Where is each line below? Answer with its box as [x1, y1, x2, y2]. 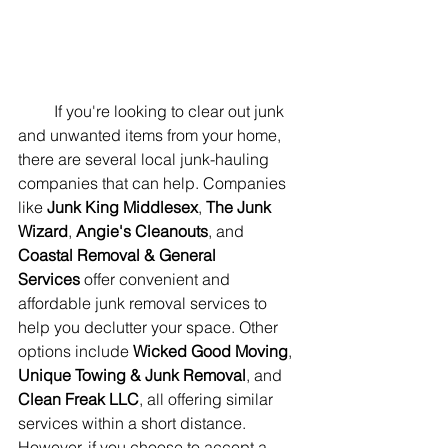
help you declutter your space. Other [18, 317, 282, 338]
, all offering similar [139, 389, 277, 410]
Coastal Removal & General [18, 245, 220, 266]
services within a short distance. [18, 413, 250, 434]
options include [18, 341, 133, 362]
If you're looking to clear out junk [18, 101, 54, 122]
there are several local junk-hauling [18, 149, 273, 170]
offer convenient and [80, 269, 234, 290]
